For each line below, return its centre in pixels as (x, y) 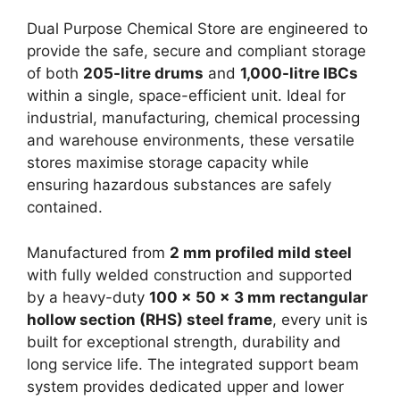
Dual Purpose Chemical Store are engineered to (197, 29)
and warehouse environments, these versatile (191, 141)
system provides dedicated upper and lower (185, 386)
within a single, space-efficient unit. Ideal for (186, 96)
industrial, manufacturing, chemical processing (193, 118)
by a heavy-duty (88, 297)
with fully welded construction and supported (190, 275)
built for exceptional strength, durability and (184, 342)
